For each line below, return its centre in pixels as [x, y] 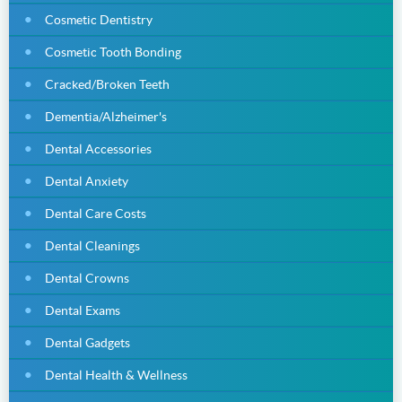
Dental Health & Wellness [116, 375]
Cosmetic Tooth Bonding [113, 52]
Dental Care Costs [96, 213]
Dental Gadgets [87, 342]
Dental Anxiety [87, 181]
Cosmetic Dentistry [99, 19]
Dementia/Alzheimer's [106, 116]
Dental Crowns [87, 278]
